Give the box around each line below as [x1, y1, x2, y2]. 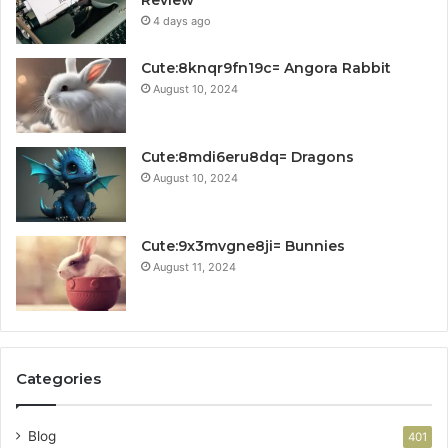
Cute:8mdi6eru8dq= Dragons [141, 148, 354, 167]
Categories [16, 369, 101, 389]
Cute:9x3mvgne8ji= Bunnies [141, 237, 345, 256]
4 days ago [153, 14, 211, 29]
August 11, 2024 [153, 260, 236, 275]
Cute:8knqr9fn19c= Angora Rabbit [141, 59, 391, 78]
